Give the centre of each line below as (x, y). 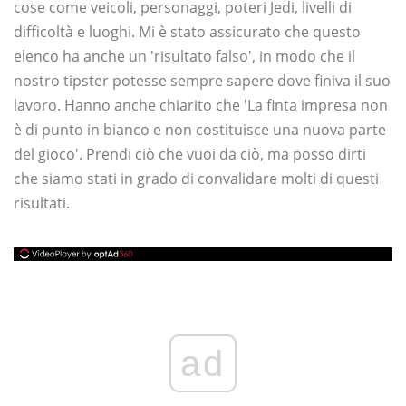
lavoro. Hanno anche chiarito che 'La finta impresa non (201, 105)
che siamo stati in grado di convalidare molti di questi (196, 179)
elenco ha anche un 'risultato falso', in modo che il (184, 56)
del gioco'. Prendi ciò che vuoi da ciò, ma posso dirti (190, 154)
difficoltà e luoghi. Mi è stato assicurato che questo (187, 32)
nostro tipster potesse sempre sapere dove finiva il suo (202, 81)
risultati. (42, 203)
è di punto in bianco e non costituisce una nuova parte (200, 130)
